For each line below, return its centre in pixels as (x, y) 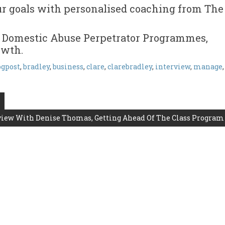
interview (173, 66)
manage (208, 66)
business (68, 66)
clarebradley (130, 66)
